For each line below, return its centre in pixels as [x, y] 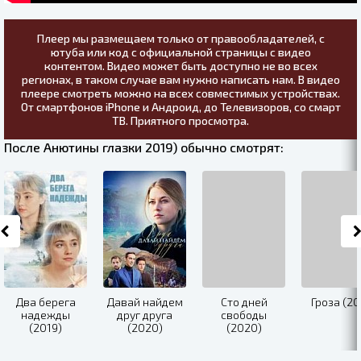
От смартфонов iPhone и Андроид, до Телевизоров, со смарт [180, 106]
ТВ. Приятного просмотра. [180, 120]
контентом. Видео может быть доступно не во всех [180, 65]
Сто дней [244, 301]
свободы [244, 314]
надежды [46, 314]
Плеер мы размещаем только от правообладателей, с [180, 38]
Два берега [46, 301]
